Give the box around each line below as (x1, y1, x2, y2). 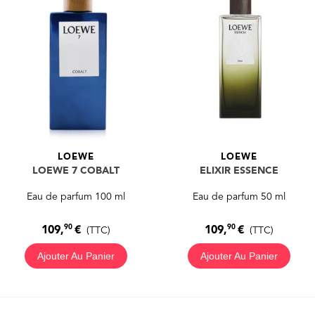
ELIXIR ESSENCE (199, 165, 278, 176)
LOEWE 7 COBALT (32, 165, 120, 176)
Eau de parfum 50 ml (192, 191, 285, 202)
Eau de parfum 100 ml (27, 191, 126, 202)
